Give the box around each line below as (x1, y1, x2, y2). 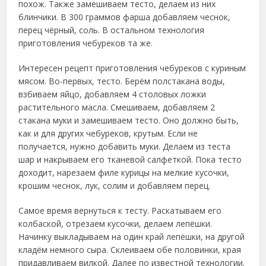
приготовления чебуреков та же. (18, 37, 153, 49)
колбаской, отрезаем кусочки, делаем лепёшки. (18, 218, 213, 229)
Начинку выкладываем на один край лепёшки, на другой (18, 231, 245, 242)
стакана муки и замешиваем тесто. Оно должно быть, (18, 115, 239, 126)
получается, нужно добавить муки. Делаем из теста (18, 141, 231, 152)
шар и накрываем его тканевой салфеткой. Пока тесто (18, 154, 242, 165)
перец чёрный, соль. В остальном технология (18, 24, 205, 36)
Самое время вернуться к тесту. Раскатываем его (18, 205, 222, 216)
